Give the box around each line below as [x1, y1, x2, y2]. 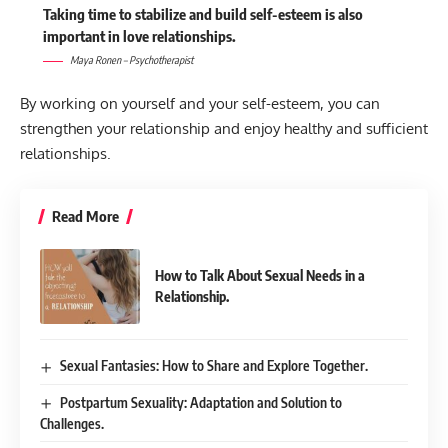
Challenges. [40, 415, 104, 433]
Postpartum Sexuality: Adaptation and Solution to [59, 393, 342, 411]
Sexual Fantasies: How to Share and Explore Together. [59, 356, 368, 374]
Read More [52, 206, 119, 225]
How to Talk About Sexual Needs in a [155, 267, 365, 285]
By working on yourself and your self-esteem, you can [20, 94, 380, 114]
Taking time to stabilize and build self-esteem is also [42, 4, 363, 23]
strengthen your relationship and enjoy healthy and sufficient [20, 119, 428, 139]
